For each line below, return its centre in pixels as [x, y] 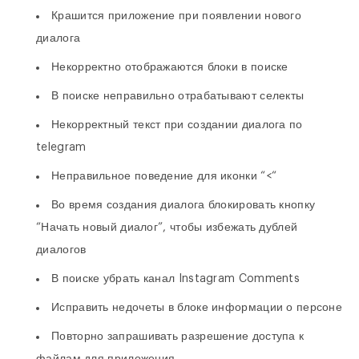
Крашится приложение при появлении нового [176, 16]
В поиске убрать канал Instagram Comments [175, 278]
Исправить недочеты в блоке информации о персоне [197, 307]
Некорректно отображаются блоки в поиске [170, 67]
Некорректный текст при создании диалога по [177, 125]
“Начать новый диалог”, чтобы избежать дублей [167, 227]
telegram [61, 147]
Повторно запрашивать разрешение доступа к [178, 336]
